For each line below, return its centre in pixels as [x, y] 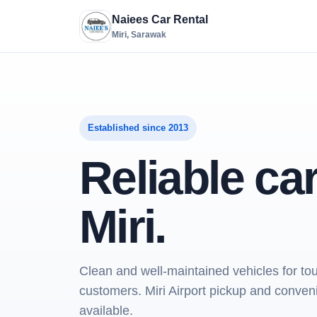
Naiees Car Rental [160, 19]
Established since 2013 [138, 127]
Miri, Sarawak [139, 35]
